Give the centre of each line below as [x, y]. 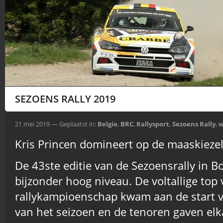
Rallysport [153, 124]
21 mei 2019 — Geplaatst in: [56, 124]
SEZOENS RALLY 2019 [65, 99]
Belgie [108, 124]
